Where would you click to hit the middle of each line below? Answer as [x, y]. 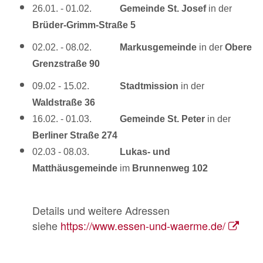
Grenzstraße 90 [66, 64]
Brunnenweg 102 [170, 168]
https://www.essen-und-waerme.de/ [143, 226]
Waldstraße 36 [64, 103]
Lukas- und [144, 152]
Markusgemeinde [159, 48]
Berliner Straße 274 [75, 136]
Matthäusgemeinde [75, 168]
